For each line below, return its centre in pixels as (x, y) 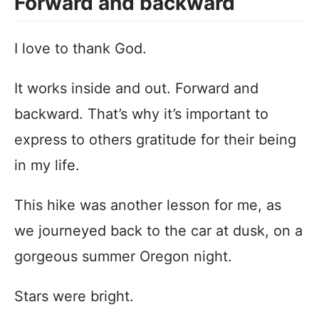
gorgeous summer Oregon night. (123, 256)
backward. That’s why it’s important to (141, 114)
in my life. (47, 165)
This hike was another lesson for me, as (148, 205)
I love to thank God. (80, 48)
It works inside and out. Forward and (136, 88)
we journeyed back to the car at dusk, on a (158, 230)
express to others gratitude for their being (155, 139)
